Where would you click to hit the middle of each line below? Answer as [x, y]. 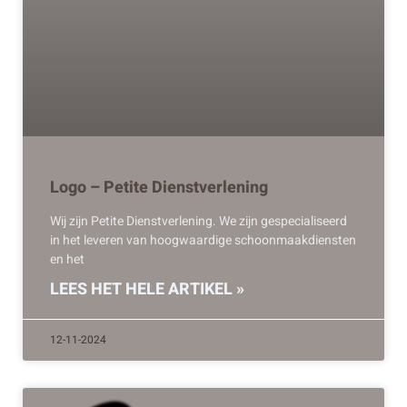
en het [67, 259]
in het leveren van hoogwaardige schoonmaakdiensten [203, 240]
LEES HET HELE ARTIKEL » [147, 289]
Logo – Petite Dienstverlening [159, 187]
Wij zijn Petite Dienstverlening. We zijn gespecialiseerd [199, 221]
